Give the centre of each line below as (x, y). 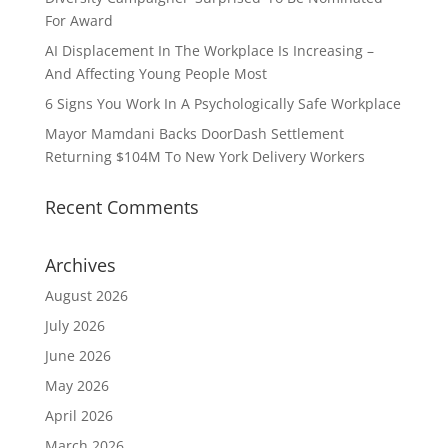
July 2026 (74, 325)
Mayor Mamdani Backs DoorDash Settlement (194, 133)
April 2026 (78, 415)
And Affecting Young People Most (155, 73)
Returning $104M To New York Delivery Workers (204, 156)
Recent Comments (121, 207)
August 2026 (86, 295)
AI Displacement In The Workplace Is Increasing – (209, 50)
